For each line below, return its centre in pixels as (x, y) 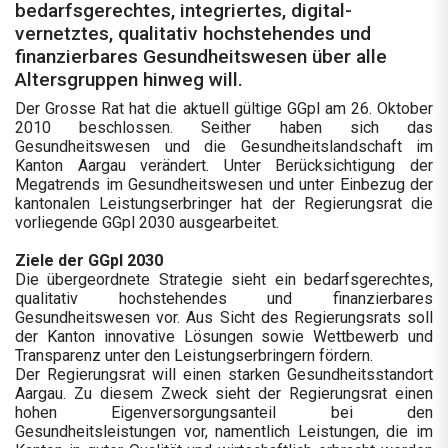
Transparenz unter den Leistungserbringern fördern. (194, 356)
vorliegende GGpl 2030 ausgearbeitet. (147, 223)
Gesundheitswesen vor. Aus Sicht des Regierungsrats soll (224, 318)
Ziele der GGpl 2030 (89, 261)
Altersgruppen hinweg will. (129, 80)
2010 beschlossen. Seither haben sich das (224, 128)
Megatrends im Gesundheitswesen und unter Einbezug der (224, 185)
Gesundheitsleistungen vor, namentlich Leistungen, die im (224, 432)
